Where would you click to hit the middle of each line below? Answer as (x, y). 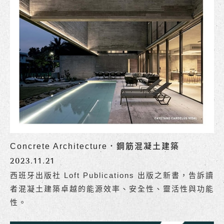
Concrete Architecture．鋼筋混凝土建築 (95, 146)
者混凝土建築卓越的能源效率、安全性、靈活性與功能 (112, 189)
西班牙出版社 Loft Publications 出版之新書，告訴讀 (112, 175)
